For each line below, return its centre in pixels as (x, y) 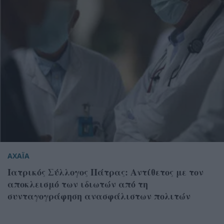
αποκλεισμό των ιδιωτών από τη (78, 184)
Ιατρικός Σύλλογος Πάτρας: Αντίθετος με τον (105, 172)
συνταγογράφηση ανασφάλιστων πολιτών (99, 196)
